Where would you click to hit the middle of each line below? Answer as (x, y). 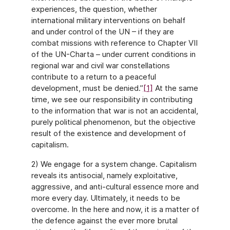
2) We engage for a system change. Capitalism (114, 164)
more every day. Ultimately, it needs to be (106, 198)
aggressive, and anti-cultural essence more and (115, 187)
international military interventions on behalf (108, 20)
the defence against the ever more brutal (104, 221)
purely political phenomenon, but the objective (113, 122)
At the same (175, 88)
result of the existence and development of (108, 133)
